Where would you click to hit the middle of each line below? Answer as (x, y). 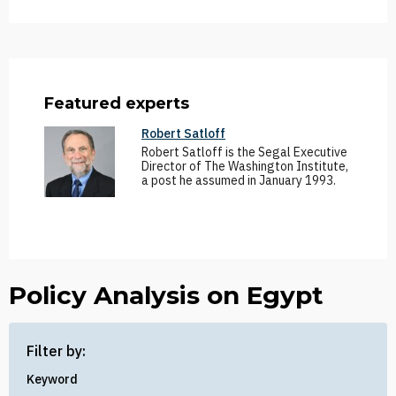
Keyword (52, 379)
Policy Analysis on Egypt (166, 295)
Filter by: (56, 351)
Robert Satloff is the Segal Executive (244, 152)
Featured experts (117, 103)
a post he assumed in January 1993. (239, 180)
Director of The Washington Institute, (245, 166)
